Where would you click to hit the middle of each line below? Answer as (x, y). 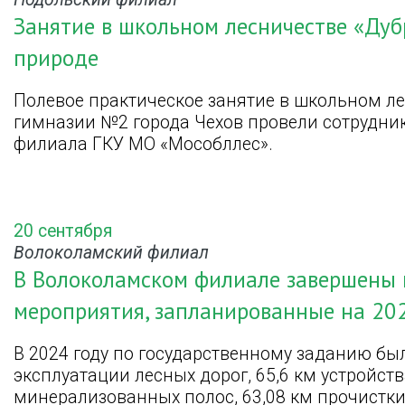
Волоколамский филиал (111, 253)
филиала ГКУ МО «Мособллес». (143, 144)
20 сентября (63, 231)
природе (56, 58)
